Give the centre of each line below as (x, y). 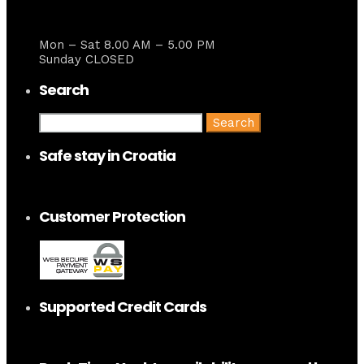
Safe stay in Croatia (107, 156)
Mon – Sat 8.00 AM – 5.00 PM (127, 45)
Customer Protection (112, 217)
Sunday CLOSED (87, 60)
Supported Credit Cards (123, 306)
